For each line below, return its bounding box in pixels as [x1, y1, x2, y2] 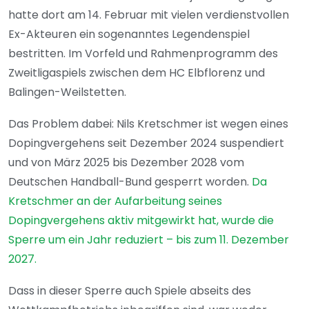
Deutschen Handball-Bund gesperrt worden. [8, 174, 252, 190]
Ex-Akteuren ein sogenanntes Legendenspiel [8, 26, 250, 43]
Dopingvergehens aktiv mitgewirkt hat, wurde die [8, 212, 274, 229]
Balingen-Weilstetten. [8, 84, 126, 101]
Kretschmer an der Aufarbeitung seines [8, 193, 222, 210]
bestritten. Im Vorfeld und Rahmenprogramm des [8, 46, 278, 62]
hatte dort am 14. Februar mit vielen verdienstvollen [8, 7, 289, 23]
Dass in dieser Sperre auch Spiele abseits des [8, 283, 251, 299]
